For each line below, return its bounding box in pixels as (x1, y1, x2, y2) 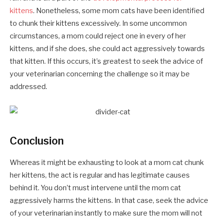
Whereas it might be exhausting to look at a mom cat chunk (10, 158, 204, 167)
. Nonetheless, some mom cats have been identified (33, 6, 204, 15)
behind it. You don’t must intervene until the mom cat (10, 183, 181, 192)
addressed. (10, 82, 47, 91)
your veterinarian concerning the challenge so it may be (10, 69, 190, 78)
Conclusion (10, 134, 64, 147)
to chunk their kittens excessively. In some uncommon (10, 18, 187, 28)
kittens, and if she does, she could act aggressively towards (10, 44, 205, 53)
